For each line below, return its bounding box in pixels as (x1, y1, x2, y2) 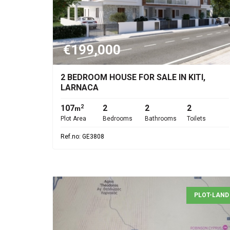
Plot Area (61, 115, 86, 122)
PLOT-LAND (194, 191, 229, 199)
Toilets (187, 115, 206, 122)
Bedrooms (103, 115, 132, 122)
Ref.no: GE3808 (61, 133, 104, 140)
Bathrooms (145, 115, 177, 122)
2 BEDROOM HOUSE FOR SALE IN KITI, (61, 72, 205, 82)
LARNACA (61, 83, 99, 92)
